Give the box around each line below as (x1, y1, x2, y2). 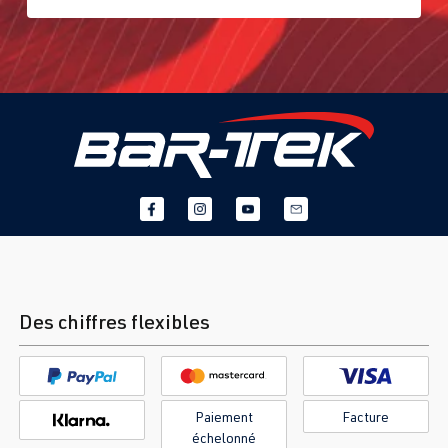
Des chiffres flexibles (19, 309, 210, 335)
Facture (342, 408, 390, 426)
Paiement (194, 408, 253, 426)
